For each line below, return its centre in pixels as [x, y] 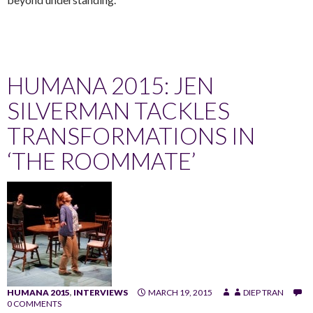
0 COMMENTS [34, 303]
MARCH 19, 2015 [180, 292]
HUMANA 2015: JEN [110, 85]
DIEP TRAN [263, 292]
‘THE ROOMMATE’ [101, 160]
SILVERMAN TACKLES [118, 110]
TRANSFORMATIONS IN [131, 135]
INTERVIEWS [101, 292]
